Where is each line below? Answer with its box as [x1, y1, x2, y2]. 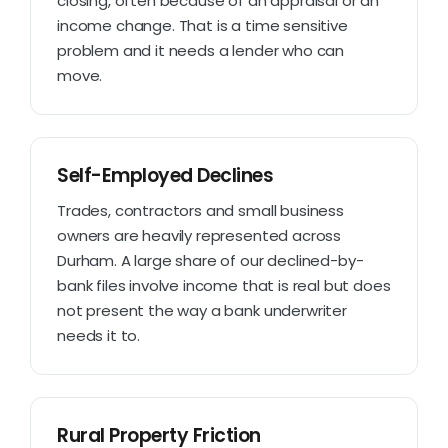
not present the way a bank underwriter [57, 299, 347, 321]
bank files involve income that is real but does [57, 274, 391, 296]
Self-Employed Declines [57, 161, 274, 189]
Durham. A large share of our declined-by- [57, 249, 364, 271]
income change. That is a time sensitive [57, 14, 348, 36]
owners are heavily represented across [57, 224, 342, 246]
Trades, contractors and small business [57, 199, 344, 221]
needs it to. [57, 324, 141, 346]
